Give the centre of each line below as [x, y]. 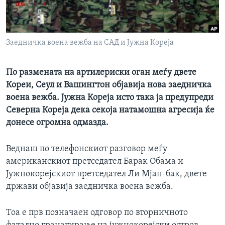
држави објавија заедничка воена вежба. [90, 187]
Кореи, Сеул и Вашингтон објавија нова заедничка [109, 85]
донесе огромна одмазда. [57, 123]
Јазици [31, 20]
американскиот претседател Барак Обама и [95, 162]
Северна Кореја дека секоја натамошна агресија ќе [110, 110]
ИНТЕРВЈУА [38, 10]
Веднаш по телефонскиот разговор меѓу [87, 149]
